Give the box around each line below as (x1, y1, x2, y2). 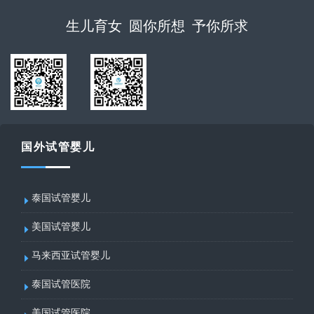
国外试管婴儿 (21, 140, 95, 153)
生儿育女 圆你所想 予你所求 (66, 18, 248, 34)
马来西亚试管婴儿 (32, 250, 110, 261)
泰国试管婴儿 (32, 192, 90, 203)
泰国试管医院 (32, 278, 90, 289)
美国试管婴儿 (32, 221, 90, 232)
